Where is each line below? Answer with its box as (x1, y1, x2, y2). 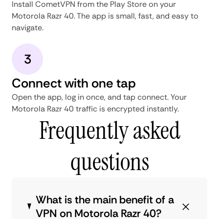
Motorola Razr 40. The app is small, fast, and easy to (12, 10, 198, 21)
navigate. (12, 22, 44, 33)
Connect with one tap (12, 74, 136, 91)
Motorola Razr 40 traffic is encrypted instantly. (12, 103, 179, 114)
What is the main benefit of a (35, 192, 174, 207)
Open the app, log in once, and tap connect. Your (12, 91, 187, 102)
